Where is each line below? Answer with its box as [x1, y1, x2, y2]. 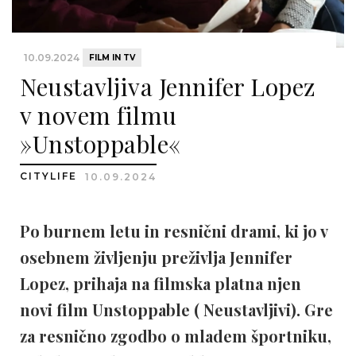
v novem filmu [20, 99, 177, 131]
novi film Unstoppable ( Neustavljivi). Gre [20, 299, 333, 320]
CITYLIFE [20, 170, 81, 182]
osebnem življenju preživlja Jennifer [20, 246, 292, 268]
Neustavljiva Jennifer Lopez [20, 71, 316, 103]
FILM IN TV [89, 52, 135, 63]
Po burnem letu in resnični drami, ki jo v [20, 220, 327, 242]
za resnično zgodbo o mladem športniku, [20, 325, 331, 346]
